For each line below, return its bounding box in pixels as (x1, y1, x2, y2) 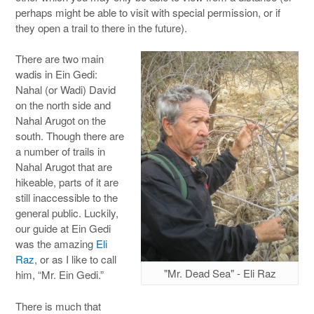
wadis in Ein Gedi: (15, 67, 97, 81)
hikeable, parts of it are (15, 175, 118, 189)
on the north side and (15, 97, 111, 112)
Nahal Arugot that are (15, 159, 112, 174)
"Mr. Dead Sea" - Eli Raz (163, 266, 276, 280)
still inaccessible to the (15, 190, 118, 205)
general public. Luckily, (15, 205, 118, 220)
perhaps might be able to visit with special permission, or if (15, 4, 280, 20)
